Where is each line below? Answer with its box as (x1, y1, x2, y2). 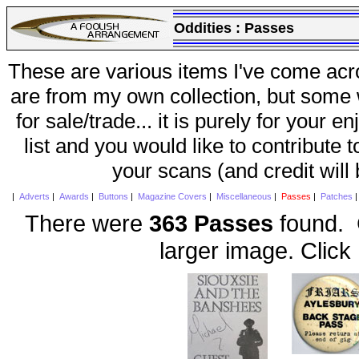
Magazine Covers (137, 192, 207, 202)
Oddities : (174, 20, 244, 36)
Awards (58, 192, 89, 202)
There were (25, 209, 149, 236)
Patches (320, 192, 353, 202)
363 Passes (149, 209, 273, 236)
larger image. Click (159, 236, 357, 264)
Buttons (98, 192, 128, 202)
